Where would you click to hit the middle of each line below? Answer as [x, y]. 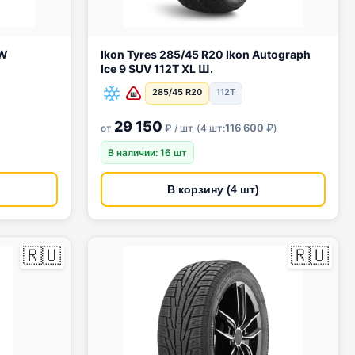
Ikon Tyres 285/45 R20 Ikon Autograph [151, 54]
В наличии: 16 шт [147, 153]
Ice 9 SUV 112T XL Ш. [157, 69]
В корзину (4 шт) [213, 189]
